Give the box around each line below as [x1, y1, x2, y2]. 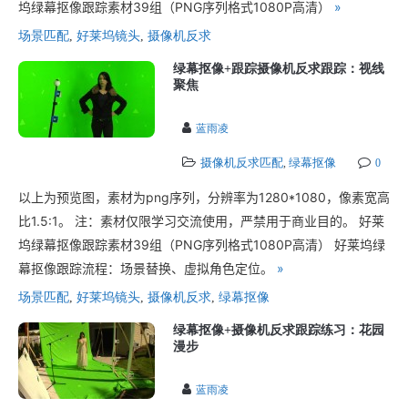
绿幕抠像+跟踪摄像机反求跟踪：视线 [173, 62, 384, 76]
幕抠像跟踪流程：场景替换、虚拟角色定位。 [18, 260, 277, 276]
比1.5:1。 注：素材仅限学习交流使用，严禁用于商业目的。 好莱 [18, 213, 384, 229]
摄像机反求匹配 [200, 156, 283, 169]
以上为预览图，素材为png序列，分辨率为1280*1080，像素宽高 [18, 189, 390, 205]
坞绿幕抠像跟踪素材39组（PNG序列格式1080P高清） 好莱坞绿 [18, 237, 385, 252]
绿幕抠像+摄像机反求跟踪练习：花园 [173, 323, 384, 337]
